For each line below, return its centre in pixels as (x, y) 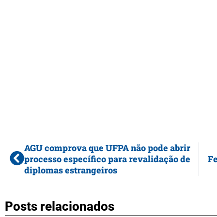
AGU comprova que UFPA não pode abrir (107, 147)
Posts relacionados (60, 206)
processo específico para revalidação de (107, 159)
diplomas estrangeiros (71, 170)
